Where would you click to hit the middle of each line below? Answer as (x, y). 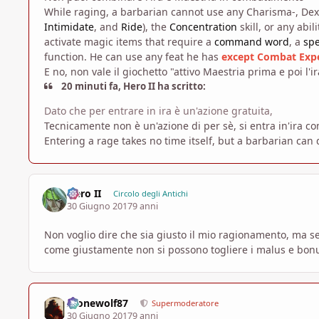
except (239, 57)
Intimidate (69, 27)
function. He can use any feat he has (133, 57)
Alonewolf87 (98, 303)
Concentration (203, 27)
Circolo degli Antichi (150, 193)
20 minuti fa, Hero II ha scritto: (133, 87)
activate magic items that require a (129, 42)
